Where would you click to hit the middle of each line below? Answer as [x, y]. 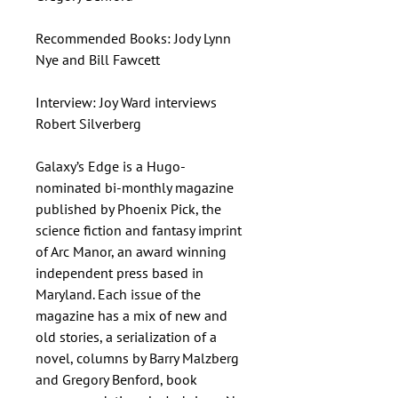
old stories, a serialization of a [126, 337]
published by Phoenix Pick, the [128, 209]
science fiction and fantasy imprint [139, 230]
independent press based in [119, 273]
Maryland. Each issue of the [118, 294]
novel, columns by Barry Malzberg [137, 358]
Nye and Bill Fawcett [98, 60]
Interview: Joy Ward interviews [126, 102]
